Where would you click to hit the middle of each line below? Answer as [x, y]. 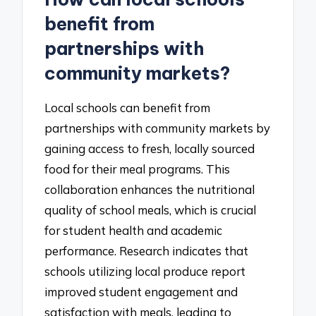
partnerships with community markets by [158, 128]
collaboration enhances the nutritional [150, 189]
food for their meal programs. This [138, 169]
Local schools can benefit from [128, 108]
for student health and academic [134, 230]
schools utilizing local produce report [145, 271]
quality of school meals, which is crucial [151, 210]
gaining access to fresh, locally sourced [150, 148]
